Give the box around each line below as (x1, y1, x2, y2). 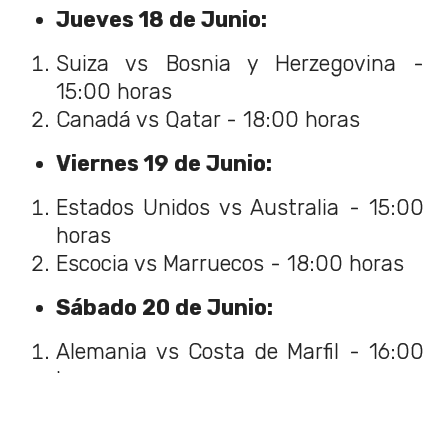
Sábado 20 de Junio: (56, 295, 278, 321)
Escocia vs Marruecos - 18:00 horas (56, 251, 404, 277)
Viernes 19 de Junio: (56, 151, 277, 177)
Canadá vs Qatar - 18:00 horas (56, 107, 360, 133)
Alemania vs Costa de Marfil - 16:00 (56, 339, 424, 365)
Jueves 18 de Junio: (56, 7, 272, 33)
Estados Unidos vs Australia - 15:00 (56, 195, 424, 221)
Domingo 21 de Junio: (56, 411, 284, 437)
